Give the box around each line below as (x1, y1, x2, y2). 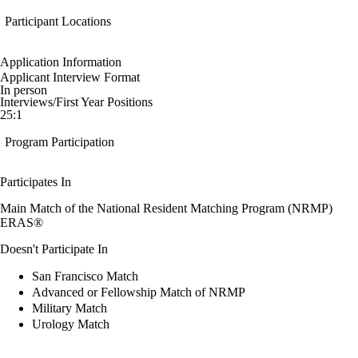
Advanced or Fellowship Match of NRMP (32, 284, 245, 299)
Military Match (32, 300, 107, 315)
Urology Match (32, 316, 109, 331)
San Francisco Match (32, 268, 138, 283)
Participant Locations (5, 14, 111, 29)
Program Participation (5, 135, 114, 149)
